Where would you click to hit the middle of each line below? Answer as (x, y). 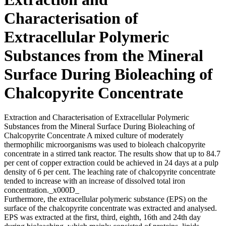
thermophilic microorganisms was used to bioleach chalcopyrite (105, 145)
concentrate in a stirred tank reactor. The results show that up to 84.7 (112, 154)
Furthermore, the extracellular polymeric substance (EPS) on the (106, 199)
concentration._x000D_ (42, 190)
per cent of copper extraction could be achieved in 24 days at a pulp (111, 163)
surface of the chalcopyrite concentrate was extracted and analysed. (110, 208)
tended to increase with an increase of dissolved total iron (95, 181)
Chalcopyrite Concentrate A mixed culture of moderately (94, 136)
